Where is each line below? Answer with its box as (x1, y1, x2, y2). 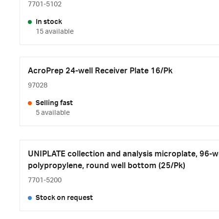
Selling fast (36, 99, 73, 107)
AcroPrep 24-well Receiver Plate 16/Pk (28, 66, 173, 75)
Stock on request (36, 194, 93, 202)
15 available (36, 28, 74, 36)
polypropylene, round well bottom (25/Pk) (28, 161, 185, 170)
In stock (36, 18, 62, 26)
